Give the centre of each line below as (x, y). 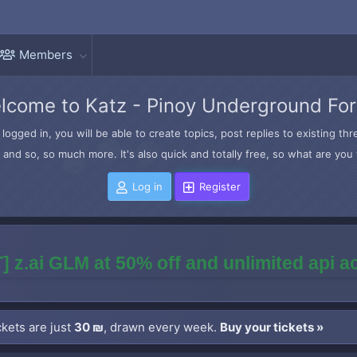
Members (46, 55)
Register (220, 186)
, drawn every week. (162, 327)
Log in (147, 186)
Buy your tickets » (272, 327)
